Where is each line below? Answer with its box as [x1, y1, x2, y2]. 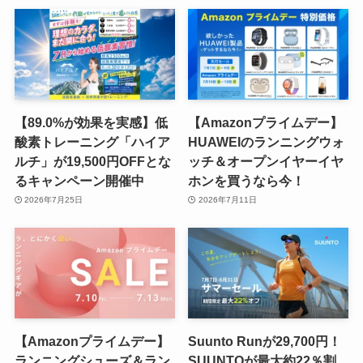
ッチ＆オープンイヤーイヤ [188, 153, 344, 169]
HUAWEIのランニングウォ [188, 134, 345, 149]
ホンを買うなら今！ [188, 173, 305, 188]
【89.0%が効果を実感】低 [14, 114, 168, 130]
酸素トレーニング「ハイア [14, 134, 170, 149]
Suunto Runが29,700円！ [188, 333, 342, 348]
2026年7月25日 [24, 195, 83, 205]
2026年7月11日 [198, 195, 257, 205]
